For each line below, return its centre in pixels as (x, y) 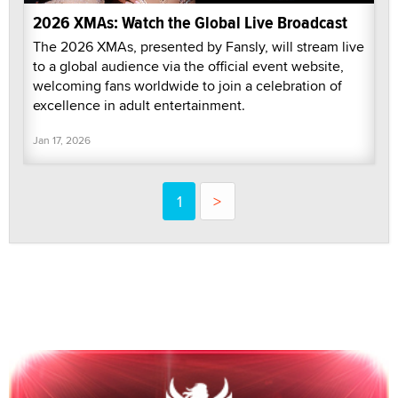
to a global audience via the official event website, (188, 67)
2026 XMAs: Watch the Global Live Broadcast (190, 23)
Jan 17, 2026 (62, 140)
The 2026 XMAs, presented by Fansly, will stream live (199, 47)
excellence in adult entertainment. (139, 106)
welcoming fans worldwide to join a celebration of (187, 86)
